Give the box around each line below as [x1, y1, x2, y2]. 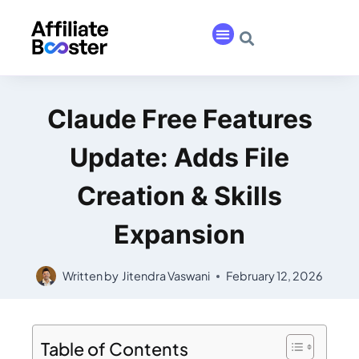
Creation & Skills [77, 179, 282, 212]
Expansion [114, 218, 245, 250]
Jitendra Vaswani [121, 268, 210, 284]
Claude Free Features [46, 103, 313, 135]
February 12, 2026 [225, 268, 323, 284]
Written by [63, 268, 119, 284]
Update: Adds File [70, 141, 289, 173]
